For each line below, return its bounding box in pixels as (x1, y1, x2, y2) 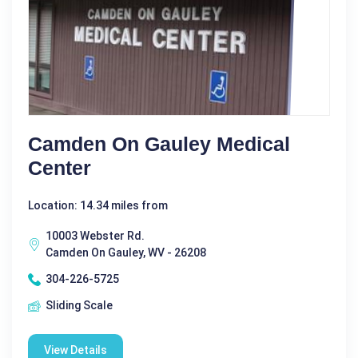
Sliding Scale (46, 299, 113, 312)
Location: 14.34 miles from (28, 199, 168, 213)
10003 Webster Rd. (46, 229, 145, 243)
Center (28, 157, 91, 180)
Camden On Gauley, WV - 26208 (46, 246, 206, 260)
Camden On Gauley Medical (28, 133, 290, 156)
